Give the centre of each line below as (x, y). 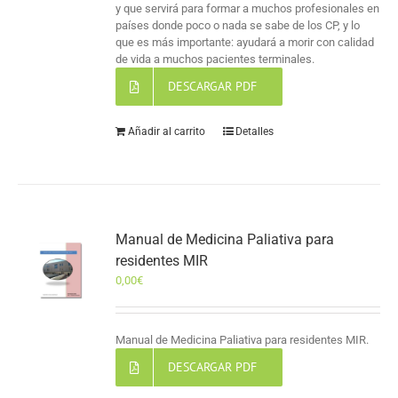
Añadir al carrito (167, 132)
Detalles (255, 132)
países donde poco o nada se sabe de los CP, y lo (238, 26)
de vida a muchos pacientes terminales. (215, 60)
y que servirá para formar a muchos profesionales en (248, 9)
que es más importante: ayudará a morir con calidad (245, 43)
